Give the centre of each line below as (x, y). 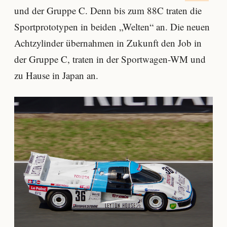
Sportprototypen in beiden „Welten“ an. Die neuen (112, 26)
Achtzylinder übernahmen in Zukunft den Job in (108, 43)
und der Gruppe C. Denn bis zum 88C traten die (108, 10)
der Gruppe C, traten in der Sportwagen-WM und (110, 59)
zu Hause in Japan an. (56, 75)
